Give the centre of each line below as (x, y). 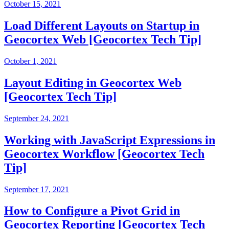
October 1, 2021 (30, 61)
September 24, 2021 (37, 118)
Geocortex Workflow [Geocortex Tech (104, 154)
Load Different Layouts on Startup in (102, 26)
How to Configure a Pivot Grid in (92, 211)
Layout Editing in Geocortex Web (93, 83)
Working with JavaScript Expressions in (110, 140)
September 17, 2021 (37, 189)
